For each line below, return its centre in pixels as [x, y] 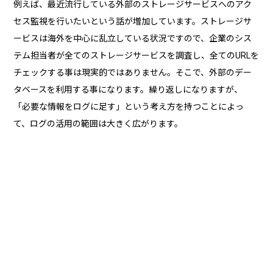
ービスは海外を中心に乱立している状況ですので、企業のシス [133, 39]
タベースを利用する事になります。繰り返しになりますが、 [128, 90]
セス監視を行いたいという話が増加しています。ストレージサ [133, 22]
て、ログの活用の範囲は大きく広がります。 [98, 124]
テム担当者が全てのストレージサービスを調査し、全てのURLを [136, 56]
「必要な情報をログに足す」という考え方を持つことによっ [129, 107]
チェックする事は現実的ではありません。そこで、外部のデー [133, 73]
